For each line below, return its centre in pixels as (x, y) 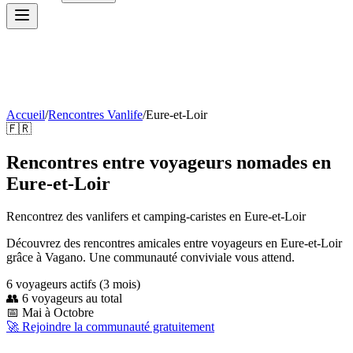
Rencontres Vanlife (95, 114)
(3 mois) (118, 284)
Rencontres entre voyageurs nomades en (169, 162)
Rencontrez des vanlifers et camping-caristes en (125, 217)
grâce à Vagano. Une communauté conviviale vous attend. (150, 258)
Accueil (26, 114)
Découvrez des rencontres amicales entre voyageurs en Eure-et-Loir (174, 243)
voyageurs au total (75, 299)
